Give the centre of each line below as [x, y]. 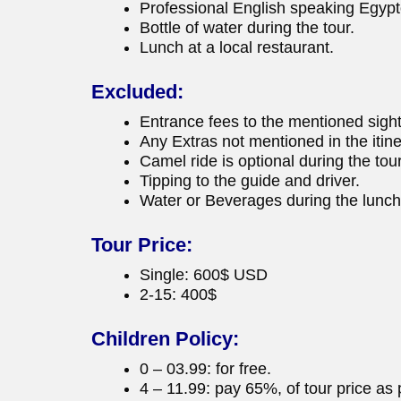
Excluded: [137, 92]
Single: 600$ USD [204, 275]
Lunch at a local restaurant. [237, 48]
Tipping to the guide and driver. [250, 181]
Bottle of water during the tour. [247, 28]
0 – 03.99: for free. [205, 369]
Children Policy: [165, 339]
